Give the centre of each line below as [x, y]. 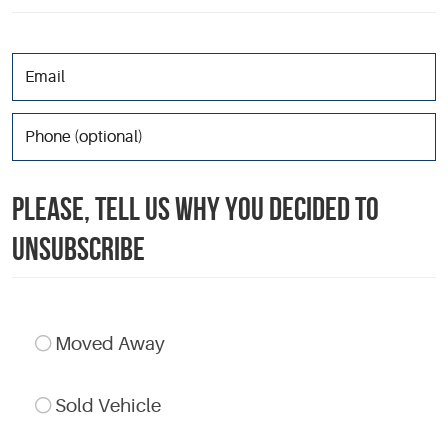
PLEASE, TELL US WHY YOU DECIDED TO [195, 208]
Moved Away [110, 344]
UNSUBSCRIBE [78, 248]
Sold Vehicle [108, 406]
